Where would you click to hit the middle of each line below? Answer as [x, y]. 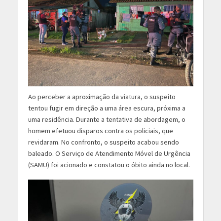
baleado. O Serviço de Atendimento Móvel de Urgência [109, 154]
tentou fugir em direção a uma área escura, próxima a [107, 108]
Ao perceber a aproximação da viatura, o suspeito [102, 97]
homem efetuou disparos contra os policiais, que [100, 131]
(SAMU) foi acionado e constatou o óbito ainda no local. [109, 165]
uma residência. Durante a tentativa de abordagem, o [107, 120]
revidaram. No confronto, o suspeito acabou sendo [103, 142]
